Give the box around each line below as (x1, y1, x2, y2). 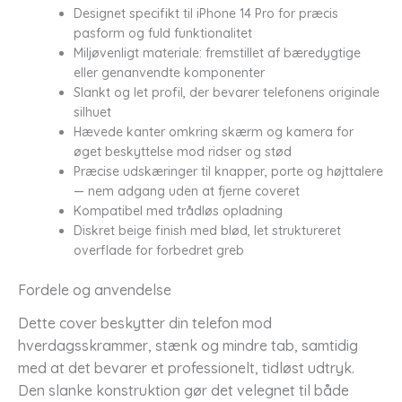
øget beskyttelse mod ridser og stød (74, 143, 292, 160)
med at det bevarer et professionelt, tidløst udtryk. (18, 358, 354, 377)
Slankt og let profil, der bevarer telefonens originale (74, 83, 380, 100)
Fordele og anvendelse (18, 280, 171, 299)
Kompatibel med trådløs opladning (74, 202, 283, 219)
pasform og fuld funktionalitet (74, 24, 252, 41)
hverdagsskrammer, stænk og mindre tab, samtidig (18, 336, 358, 354)
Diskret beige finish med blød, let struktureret (74, 222, 341, 239)
